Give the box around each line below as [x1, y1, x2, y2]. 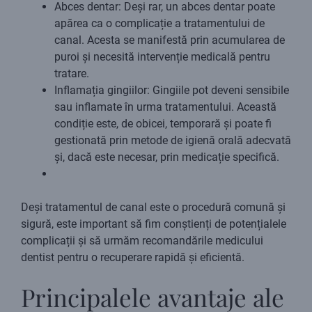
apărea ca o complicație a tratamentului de [54, 17, 265, 31]
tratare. [54, 67, 89, 81]
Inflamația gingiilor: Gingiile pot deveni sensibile [54, 84, 289, 97]
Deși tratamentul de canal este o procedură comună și [21, 201, 286, 214]
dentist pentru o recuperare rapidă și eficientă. [21, 251, 244, 265]
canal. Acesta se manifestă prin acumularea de [54, 33, 285, 47]
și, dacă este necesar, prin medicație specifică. [54, 150, 279, 164]
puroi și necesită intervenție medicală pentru [54, 50, 270, 64]
